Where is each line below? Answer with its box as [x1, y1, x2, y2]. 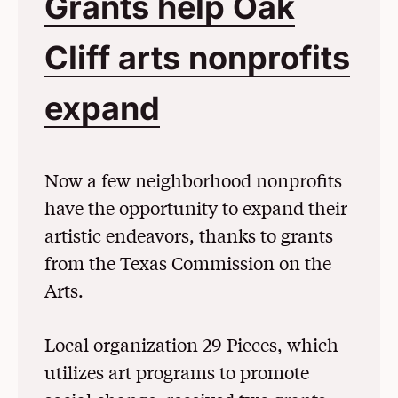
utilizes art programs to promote [44, 360, 309, 385]
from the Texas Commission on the [44, 251, 331, 275]
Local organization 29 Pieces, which [44, 332, 338, 357]
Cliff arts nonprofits [44, 38, 350, 78]
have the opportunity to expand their [44, 195, 347, 220]
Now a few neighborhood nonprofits [44, 168, 342, 193]
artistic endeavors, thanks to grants [44, 223, 333, 248]
